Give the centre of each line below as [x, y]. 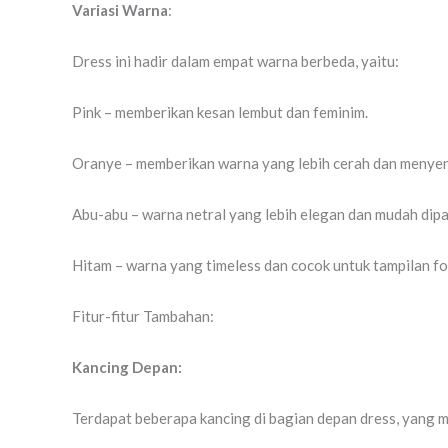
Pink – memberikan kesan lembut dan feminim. [220, 111]
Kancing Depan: [127, 366]
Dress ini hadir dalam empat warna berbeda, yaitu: [235, 60]
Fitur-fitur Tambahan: [143, 315]
